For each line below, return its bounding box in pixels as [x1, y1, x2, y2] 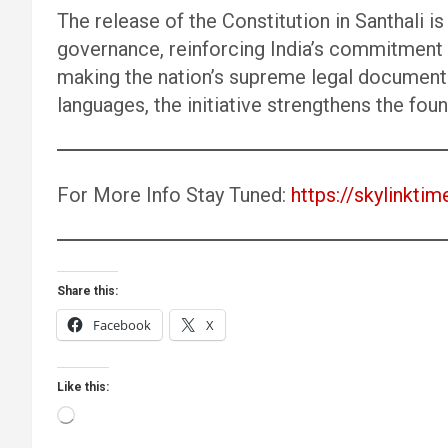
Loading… [74, 406, 127, 420]
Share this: [57, 284, 118, 298]
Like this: [57, 380, 109, 394]
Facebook [93, 316, 151, 334]
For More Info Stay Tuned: [57, 183, 291, 207]
